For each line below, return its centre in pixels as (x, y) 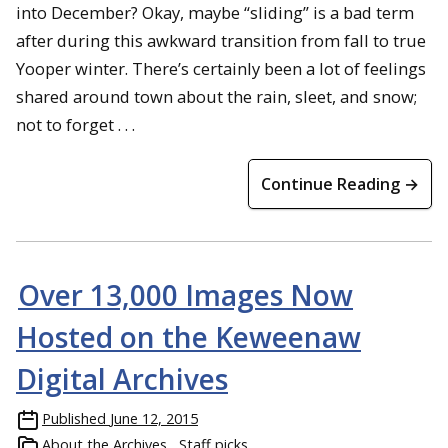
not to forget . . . (75, 124)
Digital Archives (122, 379)
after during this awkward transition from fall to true (221, 40)
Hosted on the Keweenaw (188, 337)
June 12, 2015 (154, 418)
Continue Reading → (340, 184)
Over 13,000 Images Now (185, 295)
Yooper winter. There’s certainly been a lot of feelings (221, 68)
